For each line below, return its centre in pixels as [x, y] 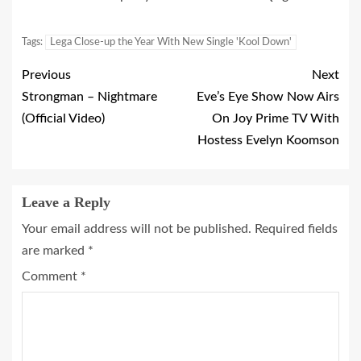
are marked [55, 251]
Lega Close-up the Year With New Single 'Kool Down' [171, 42]
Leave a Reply [66, 202]
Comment [51, 276]
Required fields [296, 229]
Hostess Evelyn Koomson [268, 140]
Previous [46, 75]
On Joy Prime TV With [276, 118]
